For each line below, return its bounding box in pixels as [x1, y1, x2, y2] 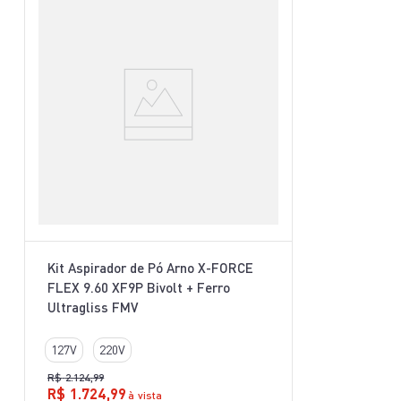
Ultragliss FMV [47, 299, 138, 315]
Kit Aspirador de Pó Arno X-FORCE [47, 260, 253, 276]
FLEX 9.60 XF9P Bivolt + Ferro [47, 279, 230, 295]
